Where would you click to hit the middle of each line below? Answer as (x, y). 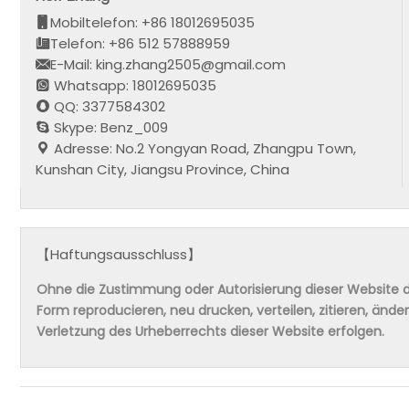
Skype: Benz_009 (110, 127)
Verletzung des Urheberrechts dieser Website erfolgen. (211, 332)
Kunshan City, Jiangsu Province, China (163, 169)
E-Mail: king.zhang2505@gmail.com (168, 64)
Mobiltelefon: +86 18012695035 (153, 22)
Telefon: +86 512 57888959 (141, 43)
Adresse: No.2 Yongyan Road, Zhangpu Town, (204, 148)
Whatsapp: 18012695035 (134, 85)
